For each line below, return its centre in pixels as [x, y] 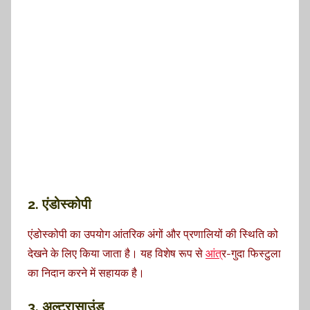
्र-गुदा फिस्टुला [251, 253]
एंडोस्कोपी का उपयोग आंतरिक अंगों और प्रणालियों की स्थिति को [153, 234]
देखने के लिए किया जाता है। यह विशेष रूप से [117, 253]
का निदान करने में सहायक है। [86, 273]
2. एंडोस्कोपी [60, 204]
